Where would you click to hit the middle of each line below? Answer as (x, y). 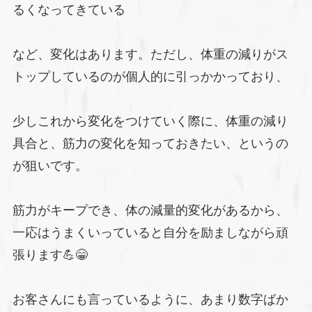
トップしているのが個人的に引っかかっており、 (150, 76)
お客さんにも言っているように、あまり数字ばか (150, 299)
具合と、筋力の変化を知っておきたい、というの (150, 143)
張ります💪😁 (50, 255)
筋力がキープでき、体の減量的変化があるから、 (150, 210)
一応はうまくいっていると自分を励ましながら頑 (150, 232)
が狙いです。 (50, 165)
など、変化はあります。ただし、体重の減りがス (150, 54)
